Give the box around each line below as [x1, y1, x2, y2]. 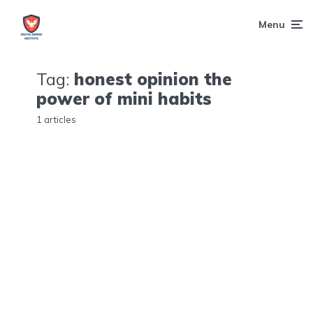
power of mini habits [36, 87, 212, 109]
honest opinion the [74, 68, 232, 89]
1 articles [36, 113, 76, 125]
